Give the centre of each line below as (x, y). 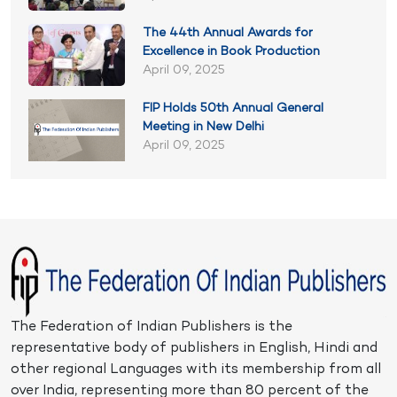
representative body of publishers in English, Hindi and (194, 349)
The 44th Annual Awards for (228, 34)
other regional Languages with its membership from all (196, 370)
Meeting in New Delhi (204, 128)
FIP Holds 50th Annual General (234, 109)
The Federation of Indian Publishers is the (152, 328)
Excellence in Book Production (232, 52)
